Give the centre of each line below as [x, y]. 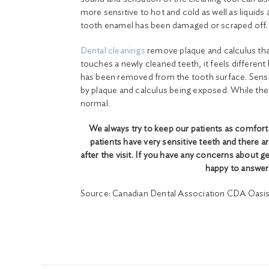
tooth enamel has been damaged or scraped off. [174, 26]
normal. [95, 104]
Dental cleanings [113, 51]
